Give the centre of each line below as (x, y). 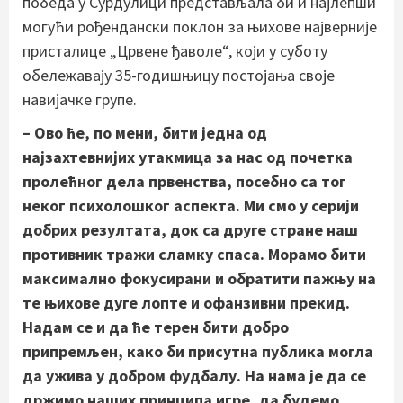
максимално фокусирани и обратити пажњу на (199, 278)
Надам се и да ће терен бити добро (156, 327)
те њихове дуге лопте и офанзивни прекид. (186, 302)
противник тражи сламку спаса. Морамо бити (194, 254)
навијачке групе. (80, 99)
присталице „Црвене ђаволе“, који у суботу (175, 50)
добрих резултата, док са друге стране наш (190, 229)
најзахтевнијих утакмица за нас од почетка (188, 157)
